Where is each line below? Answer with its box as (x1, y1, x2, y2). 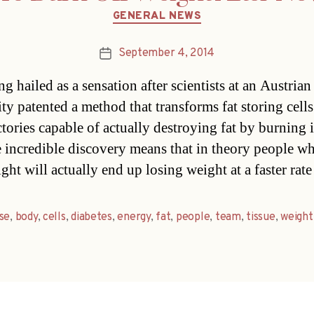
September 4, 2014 (118, 46, 215, 61)
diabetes (71, 210, 112, 225)
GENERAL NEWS (112, 9, 202, 23)
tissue (246, 210, 275, 225)
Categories (156, 1, 217, 18)
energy (117, 210, 151, 225)
